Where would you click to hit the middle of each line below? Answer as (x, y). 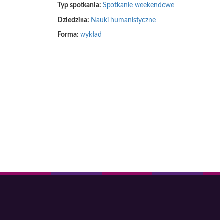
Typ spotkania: (80, 5)
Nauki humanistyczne (123, 20)
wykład (91, 35)
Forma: (69, 35)
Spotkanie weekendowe (138, 5)
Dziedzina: (74, 20)
